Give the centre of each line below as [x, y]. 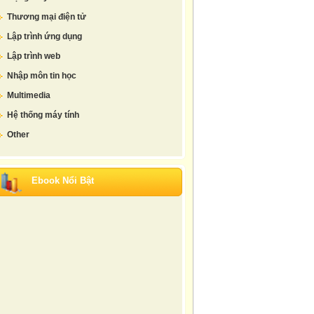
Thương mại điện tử [47, 17]
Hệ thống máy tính [43, 115]
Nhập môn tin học [42, 76]
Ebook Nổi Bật [63, 180]
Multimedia [29, 95]
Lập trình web [34, 56]
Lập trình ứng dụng [45, 36]
